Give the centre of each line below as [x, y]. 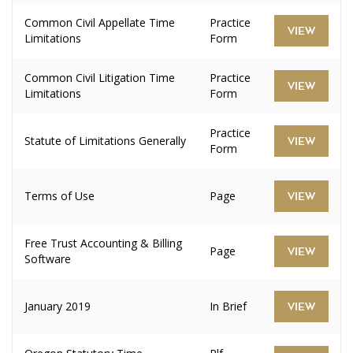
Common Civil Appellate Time [100, 22]
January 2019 [58, 306]
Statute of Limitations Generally [105, 141]
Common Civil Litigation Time [100, 78]
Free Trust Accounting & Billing [103, 243]
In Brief [228, 306]
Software [48, 259]
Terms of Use [59, 196]
